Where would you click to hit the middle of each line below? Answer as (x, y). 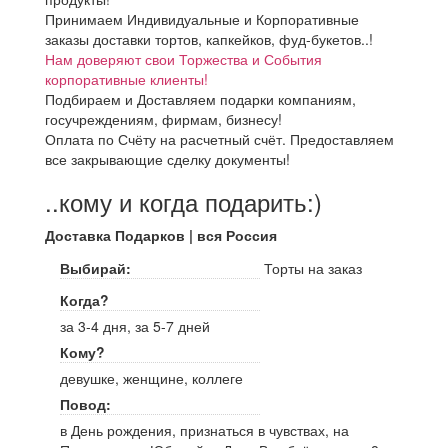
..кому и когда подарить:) (183, 201)
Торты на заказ (313, 268)
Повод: (85, 404)
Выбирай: (95, 268)
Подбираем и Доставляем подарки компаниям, (200, 99)
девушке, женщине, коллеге (151, 378)
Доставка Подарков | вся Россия (161, 235)
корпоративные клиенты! (126, 79)
